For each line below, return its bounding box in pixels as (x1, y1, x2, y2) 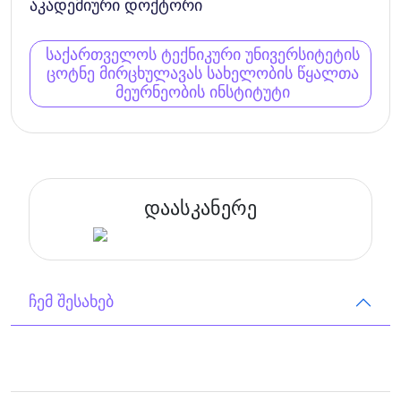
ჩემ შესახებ (29, 293, 114, 311)
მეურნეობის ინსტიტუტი (115, 83, 290, 101)
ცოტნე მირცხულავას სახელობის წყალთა (47, 64, 359, 82)
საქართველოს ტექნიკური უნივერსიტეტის (46, 46, 360, 64)
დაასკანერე (144, 197, 257, 219)
